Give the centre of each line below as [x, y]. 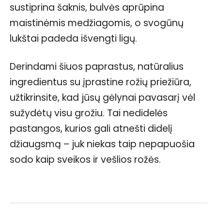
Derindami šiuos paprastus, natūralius [97, 66]
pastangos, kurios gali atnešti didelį [91, 128]
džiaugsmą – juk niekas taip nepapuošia [102, 144]
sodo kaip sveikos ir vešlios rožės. [85, 159]
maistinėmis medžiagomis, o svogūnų [97, 23]
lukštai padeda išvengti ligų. [73, 38]
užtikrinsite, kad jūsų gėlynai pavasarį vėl [102, 97]
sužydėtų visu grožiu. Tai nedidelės [89, 113]
